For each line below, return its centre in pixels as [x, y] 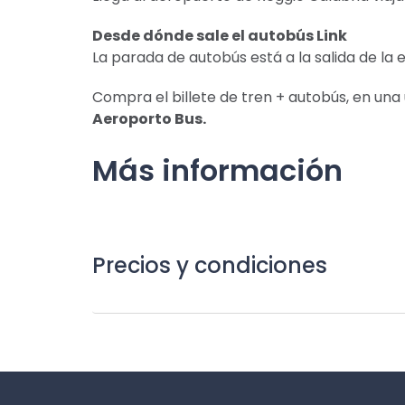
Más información [217, 170]
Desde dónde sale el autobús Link [220, 36]
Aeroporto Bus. [149, 119]
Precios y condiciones [210, 265]
